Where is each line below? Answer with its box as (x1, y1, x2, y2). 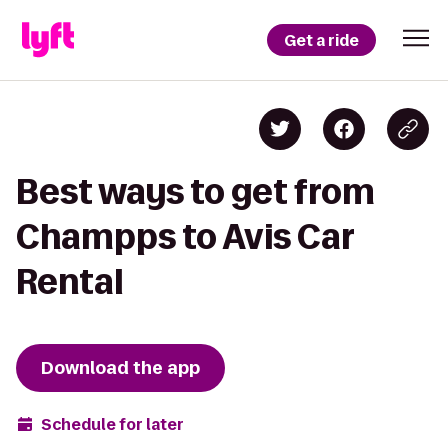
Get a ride (284, 29, 359, 51)
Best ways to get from (16, 173, 375, 210)
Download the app (41, 356, 200, 380)
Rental (16, 263, 123, 300)
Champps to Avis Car (16, 218, 354, 255)
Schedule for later (41, 413, 184, 435)
